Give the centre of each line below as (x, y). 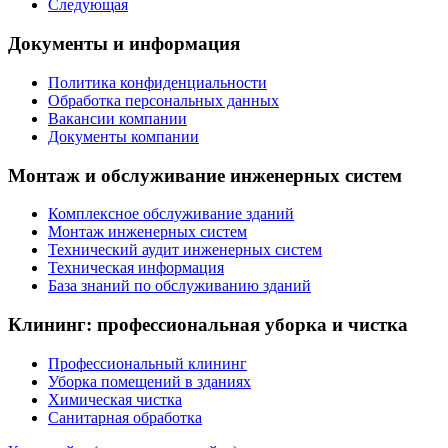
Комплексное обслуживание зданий (171, 214)
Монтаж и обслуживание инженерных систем (205, 175)
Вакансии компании (117, 118)
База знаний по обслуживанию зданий (179, 286)
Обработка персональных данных (163, 100)
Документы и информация (124, 44)
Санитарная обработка (125, 417)
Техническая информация (136, 268)
